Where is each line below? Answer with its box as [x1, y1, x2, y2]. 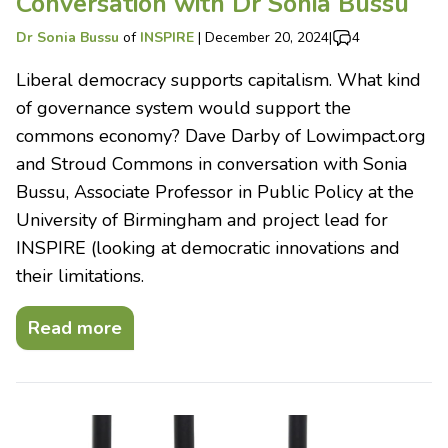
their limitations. [16, 264, 144, 289]
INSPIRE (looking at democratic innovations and [16, 236, 400, 261]
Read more [28, 316, 122, 341]
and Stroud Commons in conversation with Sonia [16, 152, 407, 177]
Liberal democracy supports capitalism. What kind [16, 68, 421, 93]
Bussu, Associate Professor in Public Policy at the [16, 180, 414, 205]
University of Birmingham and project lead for [16, 208, 388, 233]
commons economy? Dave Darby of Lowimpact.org [16, 124, 426, 149]
